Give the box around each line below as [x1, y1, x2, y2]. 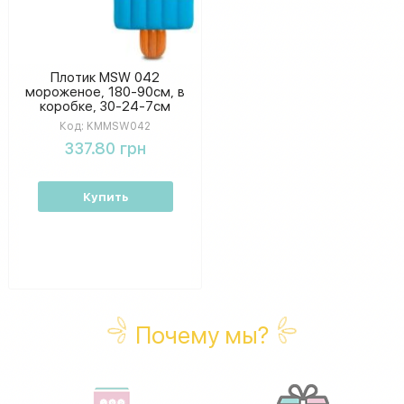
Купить [82, 189, 128, 205]
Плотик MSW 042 [50, 69, 160, 85]
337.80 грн [64, 138, 146, 158]
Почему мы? [135, 322, 269, 349]
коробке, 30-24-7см [40, 98, 170, 114]
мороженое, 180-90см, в [25, 84, 185, 99]
